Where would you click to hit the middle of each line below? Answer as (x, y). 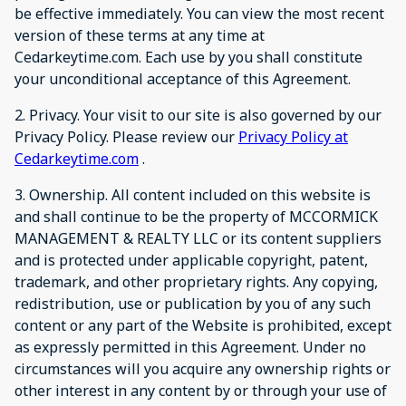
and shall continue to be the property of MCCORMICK (196, 216)
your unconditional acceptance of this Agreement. (183, 78)
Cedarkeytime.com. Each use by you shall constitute (188, 57)
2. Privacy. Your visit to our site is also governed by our (198, 115)
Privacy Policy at (293, 136)
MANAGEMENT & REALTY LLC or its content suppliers (198, 238)
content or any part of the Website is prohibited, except (203, 325)
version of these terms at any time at (140, 35)
